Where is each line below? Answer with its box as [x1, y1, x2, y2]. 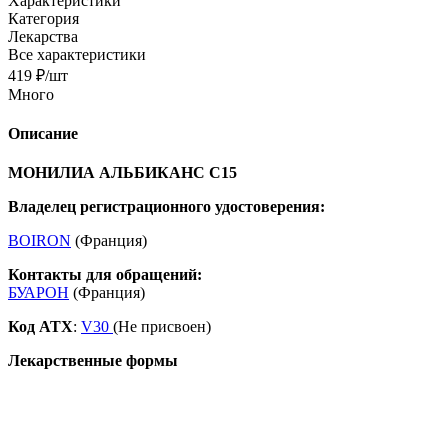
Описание [8, 125, 78, 143]
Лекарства [8, 27, 78, 45]
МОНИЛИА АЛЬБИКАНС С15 [8, 164, 237, 182]
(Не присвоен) [113, 318, 211, 336]
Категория [8, 9, 79, 27]
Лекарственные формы [8, 352, 178, 370]
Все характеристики [8, 45, 146, 63]
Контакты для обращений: [8, 266, 202, 284]
